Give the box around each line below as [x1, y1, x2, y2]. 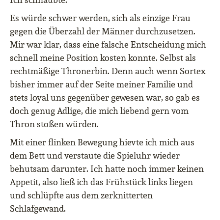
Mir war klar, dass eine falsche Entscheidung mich [10, 39, 206, 50]
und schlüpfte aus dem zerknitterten [10, 190, 153, 201]
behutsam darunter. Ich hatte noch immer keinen [10, 163, 204, 174]
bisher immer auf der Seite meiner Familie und [10, 79, 193, 90]
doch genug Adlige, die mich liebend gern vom [10, 105, 189, 116]
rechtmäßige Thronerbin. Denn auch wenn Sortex [10, 65, 206, 77]
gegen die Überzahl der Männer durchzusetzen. [10, 26, 195, 37]
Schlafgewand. [10, 203, 66, 214]
